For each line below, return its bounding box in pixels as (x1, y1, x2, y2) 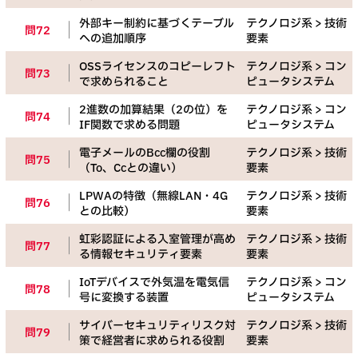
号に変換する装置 (79, 289, 169, 307)
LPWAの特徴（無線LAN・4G (79, 188, 228, 205)
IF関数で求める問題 (79, 117, 180, 134)
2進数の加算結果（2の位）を (79, 101, 228, 119)
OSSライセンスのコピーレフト (79, 58, 236, 76)
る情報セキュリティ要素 (79, 246, 202, 264)
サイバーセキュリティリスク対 (79, 317, 236, 335)
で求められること (79, 74, 169, 91)
